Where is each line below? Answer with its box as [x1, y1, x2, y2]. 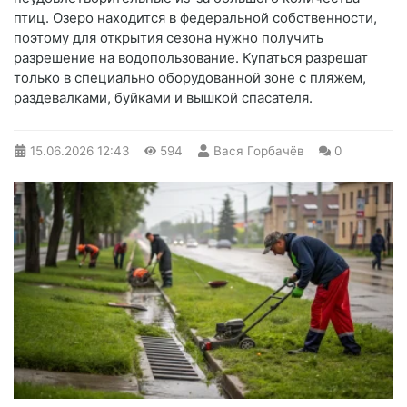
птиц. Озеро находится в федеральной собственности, [14, 9, 377, 27]
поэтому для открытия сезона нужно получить [14, 29, 323, 47]
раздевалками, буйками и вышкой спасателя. [14, 89, 313, 107]
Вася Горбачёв [213, 144, 304, 159]
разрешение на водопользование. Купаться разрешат [14, 49, 368, 67]
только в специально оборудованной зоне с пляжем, [14, 69, 366, 87]
